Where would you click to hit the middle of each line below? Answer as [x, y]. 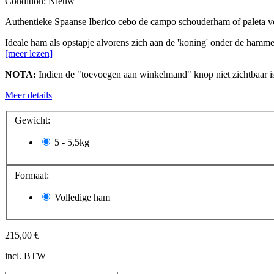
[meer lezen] [29, 53]
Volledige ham [82, 197]
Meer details [28, 95]
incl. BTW [25, 256]
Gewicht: [34, 120]
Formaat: [33, 175]
